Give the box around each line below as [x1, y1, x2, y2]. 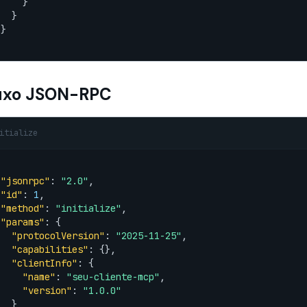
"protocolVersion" [12, 230, 105, 242]
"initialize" [56, 202, 121, 214]
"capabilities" [12, 243, 88, 256]
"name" [23, 271, 56, 283]
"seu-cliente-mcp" [66, 271, 160, 283]
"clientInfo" [12, 257, 77, 269]
